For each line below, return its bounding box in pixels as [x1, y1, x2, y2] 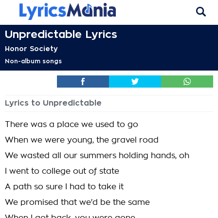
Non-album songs [5, 58, 62, 64]
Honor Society [5, 45, 58, 52]
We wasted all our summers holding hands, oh [5, 152, 189, 160]
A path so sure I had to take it [5, 183, 124, 191]
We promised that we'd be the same [5, 199, 150, 206]
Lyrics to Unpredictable [5, 99, 102, 107]
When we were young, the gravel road [5, 136, 159, 144]
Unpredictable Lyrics [5, 29, 117, 40]
